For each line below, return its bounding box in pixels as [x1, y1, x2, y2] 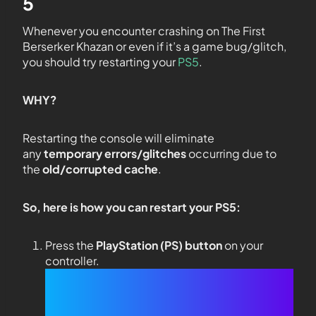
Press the [45, 238, 96, 253]
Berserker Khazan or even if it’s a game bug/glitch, [23, 39, 286, 54]
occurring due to [186, 146, 276, 161]
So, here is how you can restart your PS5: [23, 200, 241, 214]
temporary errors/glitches [44, 146, 186, 161]
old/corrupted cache [42, 162, 158, 176]
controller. [45, 253, 99, 268]
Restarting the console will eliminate [23, 130, 214, 145]
